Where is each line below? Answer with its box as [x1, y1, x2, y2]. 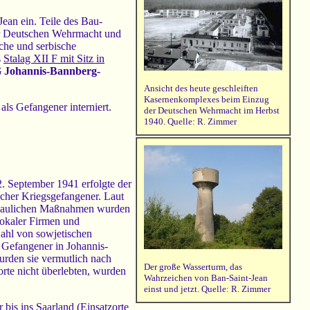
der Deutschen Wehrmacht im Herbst [144, 105, 280, 116]
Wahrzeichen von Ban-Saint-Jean [144, 273, 268, 283]
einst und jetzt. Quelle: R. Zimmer [144, 284, 271, 294]
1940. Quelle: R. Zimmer [144, 116, 237, 127]
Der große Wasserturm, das [144, 262, 242, 272]
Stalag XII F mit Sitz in [3, 53, 104, 64]
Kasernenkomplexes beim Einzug [144, 94, 269, 104]
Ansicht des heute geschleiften [144, 83, 258, 93]
